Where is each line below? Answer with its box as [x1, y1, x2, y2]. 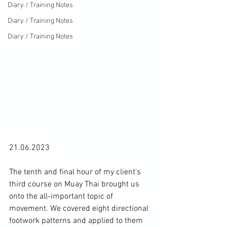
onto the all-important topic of [9, 191, 115, 202]
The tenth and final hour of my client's [9, 167, 143, 177]
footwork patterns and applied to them [9, 215, 145, 226]
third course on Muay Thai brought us [9, 179, 141, 190]
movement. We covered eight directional [9, 203, 150, 214]
